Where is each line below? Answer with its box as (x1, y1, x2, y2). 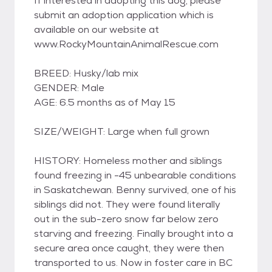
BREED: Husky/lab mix (34, 67, 138, 80)
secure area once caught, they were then (34, 242, 224, 254)
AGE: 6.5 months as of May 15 (34, 96, 175, 109)
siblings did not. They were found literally (34, 198, 220, 211)
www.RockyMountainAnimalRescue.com (34, 38, 219, 50)
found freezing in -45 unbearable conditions (34, 169, 236, 182)
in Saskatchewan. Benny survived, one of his (34, 183, 236, 196)
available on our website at (34, 23, 159, 36)
